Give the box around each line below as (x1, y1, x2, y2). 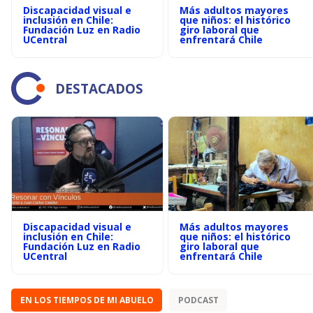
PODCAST (177, 294, 219, 306)
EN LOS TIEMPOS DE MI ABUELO (20, 294, 154, 306)
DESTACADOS (55, 79, 143, 98)
